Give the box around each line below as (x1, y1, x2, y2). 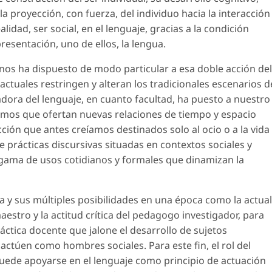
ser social (33, 22, 76, 36)
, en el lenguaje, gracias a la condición (76, 22, 249, 36)
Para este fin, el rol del (146, 239, 251, 253)
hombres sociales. (63, 239, 146, 253)
